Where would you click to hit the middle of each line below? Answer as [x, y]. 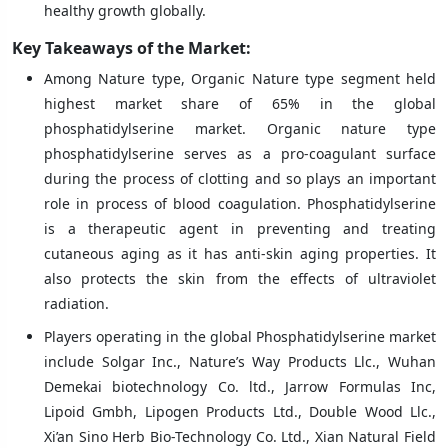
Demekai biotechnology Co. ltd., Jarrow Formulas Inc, [240, 386]
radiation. [76, 303]
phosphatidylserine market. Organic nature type [240, 128]
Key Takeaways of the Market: [131, 47]
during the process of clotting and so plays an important [240, 178]
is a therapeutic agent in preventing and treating [240, 228]
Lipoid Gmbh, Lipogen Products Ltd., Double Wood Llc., [240, 411]
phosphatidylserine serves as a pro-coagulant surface [240, 153]
